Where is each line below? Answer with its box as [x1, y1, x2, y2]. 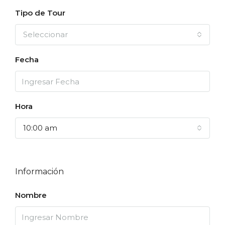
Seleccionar [23, 30, 68, 39]
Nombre [15, 190, 47, 200]
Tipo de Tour [15, 8, 65, 18]
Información [15, 167, 64, 176]
